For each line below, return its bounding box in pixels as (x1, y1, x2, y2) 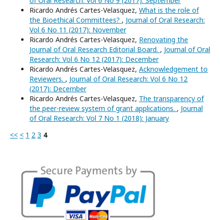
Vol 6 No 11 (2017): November (29, 25, 126, 35)
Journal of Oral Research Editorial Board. (29, 45, 160, 55)
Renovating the (139, 35, 188, 45)
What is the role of (139, 5, 199, 15)
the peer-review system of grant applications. (29, 104, 177, 113)
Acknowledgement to (139, 64, 208, 74)
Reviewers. (29, 74, 65, 84)
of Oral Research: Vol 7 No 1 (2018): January (29, 113, 169, 123)
